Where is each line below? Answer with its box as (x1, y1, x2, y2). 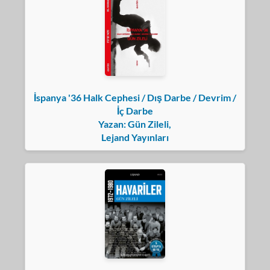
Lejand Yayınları (101, 131, 169, 143)
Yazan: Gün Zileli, (98, 118, 172, 130)
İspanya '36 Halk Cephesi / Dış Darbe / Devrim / (33, 91, 236, 103)
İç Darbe (116, 104, 153, 116)
